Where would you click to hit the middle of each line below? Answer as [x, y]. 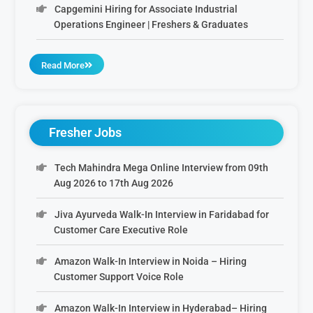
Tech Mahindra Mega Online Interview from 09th [161, 167]
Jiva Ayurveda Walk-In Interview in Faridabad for [161, 214]
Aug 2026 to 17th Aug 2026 [114, 183]
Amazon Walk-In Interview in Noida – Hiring [150, 261]
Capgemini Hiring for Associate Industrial [146, 9]
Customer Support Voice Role [119, 276]
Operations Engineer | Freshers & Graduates [151, 24]
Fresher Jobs [85, 132]
